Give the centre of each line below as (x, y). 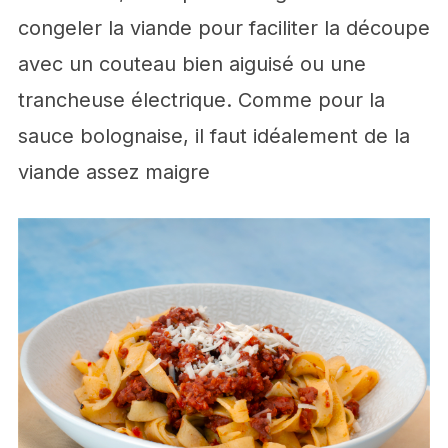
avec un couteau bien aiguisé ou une (191, 64)
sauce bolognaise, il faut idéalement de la (213, 136)
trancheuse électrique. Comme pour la (201, 100)
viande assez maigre (113, 172)
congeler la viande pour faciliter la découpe (223, 28)
